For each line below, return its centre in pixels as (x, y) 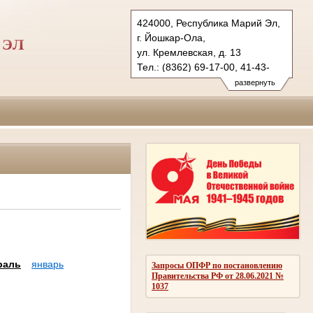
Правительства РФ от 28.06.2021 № (218, 276)
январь (48, 264)
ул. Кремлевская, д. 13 (189, 52)
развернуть (255, 82)
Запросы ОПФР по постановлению (217, 265)
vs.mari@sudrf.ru (175, 96)
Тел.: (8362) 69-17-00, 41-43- (203, 67)
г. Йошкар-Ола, (171, 38)
